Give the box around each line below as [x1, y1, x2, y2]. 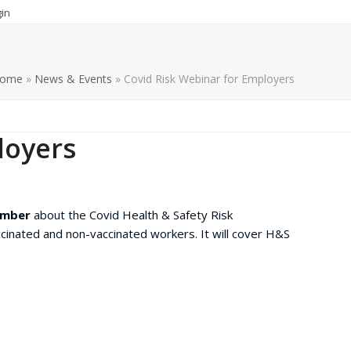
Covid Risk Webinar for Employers [124, 71, 295, 86]
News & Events [34, 71, 112, 86]
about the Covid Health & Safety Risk [31, 206, 233, 223]
